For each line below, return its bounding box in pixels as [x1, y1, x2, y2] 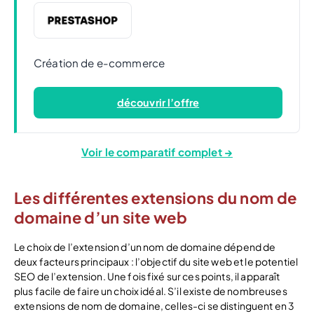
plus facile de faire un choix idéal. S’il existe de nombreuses [14, 284, 287, 297]
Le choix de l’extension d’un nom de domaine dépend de [14, 240, 276, 253]
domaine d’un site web [14, 207, 187, 227]
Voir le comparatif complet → [81, 144, 233, 158]
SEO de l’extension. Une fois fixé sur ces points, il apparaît [14, 269, 280, 282]
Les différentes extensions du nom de [14, 187, 297, 207]
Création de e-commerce [34, 55, 165, 69]
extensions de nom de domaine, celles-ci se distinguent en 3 [14, 299, 295, 312]
